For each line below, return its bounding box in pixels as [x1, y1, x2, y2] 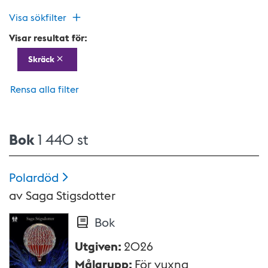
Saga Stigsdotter [26, 187, 115, 203]
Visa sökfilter [9, 11, 66, 23]
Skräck [28, 53, 54, 65]
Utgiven [75, 237, 118, 254]
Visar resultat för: [9, 31, 87, 44]
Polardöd [9, 169, 59, 185]
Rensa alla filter [10, 82, 79, 95]
